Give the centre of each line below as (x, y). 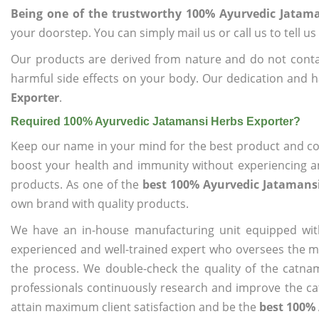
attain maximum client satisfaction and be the (135, 307)
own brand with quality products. (100, 204)
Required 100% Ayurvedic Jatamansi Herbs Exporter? (156, 121)
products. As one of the (77, 184)
